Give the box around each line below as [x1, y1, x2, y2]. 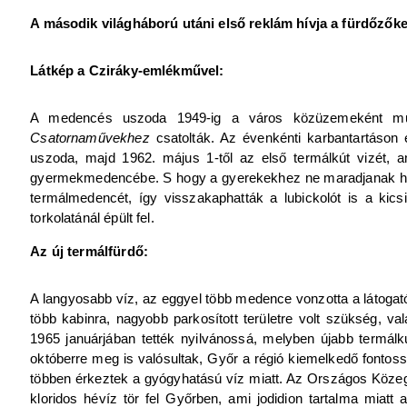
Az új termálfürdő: [30, 243, 148, 259]
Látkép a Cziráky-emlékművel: [30, 62, 224, 78]
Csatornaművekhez [30, 129, 150, 145]
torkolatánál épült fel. [30, 209, 154, 225]
